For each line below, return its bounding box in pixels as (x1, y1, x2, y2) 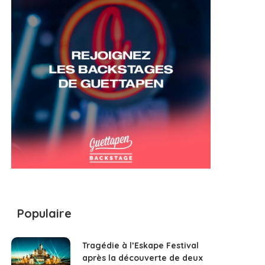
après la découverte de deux (82, 252, 203, 263)
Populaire (17, 206, 72, 221)
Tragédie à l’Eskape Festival (82, 240, 199, 251)
